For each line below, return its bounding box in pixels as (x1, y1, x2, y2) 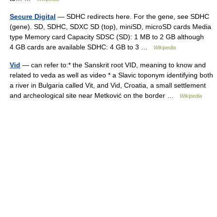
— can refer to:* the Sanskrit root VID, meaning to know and (20, 61, 206, 69)
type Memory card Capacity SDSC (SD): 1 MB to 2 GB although (10, 33, 204, 41)
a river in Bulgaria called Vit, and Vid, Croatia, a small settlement (10, 81, 206, 89)
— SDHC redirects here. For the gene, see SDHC (56, 13, 209, 20)
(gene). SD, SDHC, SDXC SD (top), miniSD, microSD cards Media (10, 23, 211, 31)
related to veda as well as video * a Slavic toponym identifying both (10, 71, 213, 79)
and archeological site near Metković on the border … (10, 92, 180, 99)
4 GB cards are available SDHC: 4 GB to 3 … (10, 43, 154, 51)
